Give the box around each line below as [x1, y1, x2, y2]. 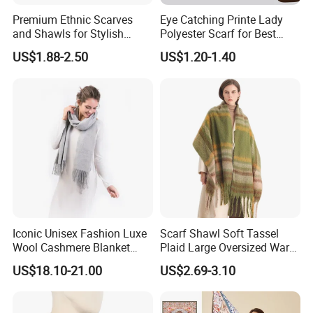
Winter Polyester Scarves [159, 253, 282, 269]
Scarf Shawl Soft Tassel [159, 225, 279, 241]
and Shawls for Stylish [13, 26, 124, 42]
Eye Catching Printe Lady [159, 12, 283, 28]
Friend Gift [159, 40, 212, 56]
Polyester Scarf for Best [159, 26, 276, 42]
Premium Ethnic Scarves [13, 12, 133, 28]
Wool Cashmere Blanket [13, 239, 131, 255]
